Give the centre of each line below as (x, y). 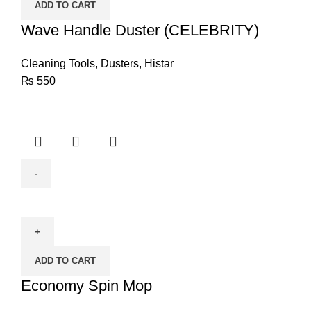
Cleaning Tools (58, 64)
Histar (159, 64)
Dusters (120, 64)
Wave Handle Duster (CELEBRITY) (140, 31)
